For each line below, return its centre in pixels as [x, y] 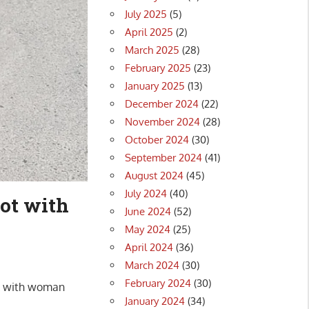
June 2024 [148, 211]
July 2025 [146, 14]
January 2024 [155, 301]
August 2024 [154, 175]
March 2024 [152, 265]
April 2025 [149, 32]
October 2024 [157, 139]
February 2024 [158, 283]
